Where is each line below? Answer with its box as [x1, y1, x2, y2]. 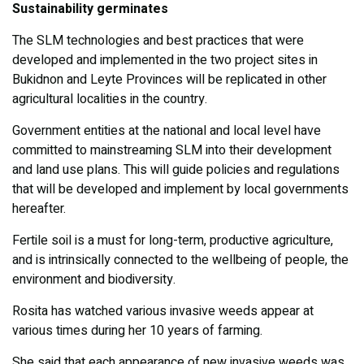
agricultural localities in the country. [12, 89, 207, 110]
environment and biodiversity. [12, 270, 175, 290]
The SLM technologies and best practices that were [12, 31, 304, 51]
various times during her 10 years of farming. [12, 321, 262, 341]
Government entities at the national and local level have [12, 121, 321, 141]
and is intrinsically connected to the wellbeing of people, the [12, 250, 349, 271]
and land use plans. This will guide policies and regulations [12, 160, 340, 180]
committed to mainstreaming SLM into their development [12, 141, 331, 161]
